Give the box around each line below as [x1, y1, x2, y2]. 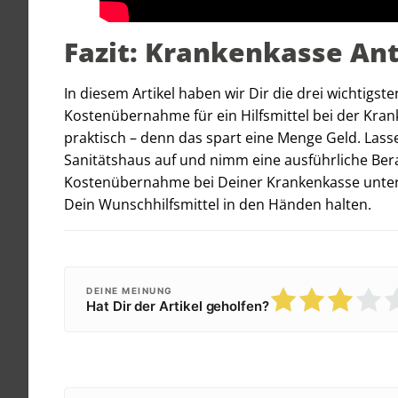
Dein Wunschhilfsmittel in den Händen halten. [64, 194, 371, 214]
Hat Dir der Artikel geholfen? [86, 297, 269, 314]
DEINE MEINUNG [86, 284, 173, 296]
